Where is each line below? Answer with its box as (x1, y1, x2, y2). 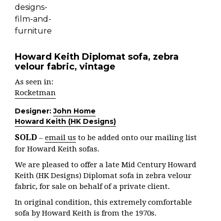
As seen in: (15, 77, 53, 86)
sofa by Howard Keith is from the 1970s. (15, 209, 156, 218)
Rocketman (15, 88, 56, 97)
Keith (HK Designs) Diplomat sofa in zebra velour (15, 171, 191, 180)
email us (45, 133, 76, 142)
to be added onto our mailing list (76, 133, 197, 142)
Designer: (15, 107, 53, 115)
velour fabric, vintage (15, 61, 115, 72)
